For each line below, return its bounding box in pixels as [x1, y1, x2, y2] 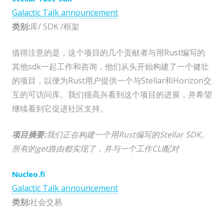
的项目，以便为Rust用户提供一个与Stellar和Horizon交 [12, 75, 211, 86]
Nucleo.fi [12, 169, 45, 179]
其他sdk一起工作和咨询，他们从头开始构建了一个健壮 [12, 61, 209, 72]
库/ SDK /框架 [30, 21, 79, 32]
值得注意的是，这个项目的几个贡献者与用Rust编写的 [12, 47, 205, 58]
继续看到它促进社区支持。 [12, 103, 108, 114]
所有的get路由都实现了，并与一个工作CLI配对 [12, 143, 179, 154]
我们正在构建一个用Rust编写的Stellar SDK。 [46, 129, 209, 140]
